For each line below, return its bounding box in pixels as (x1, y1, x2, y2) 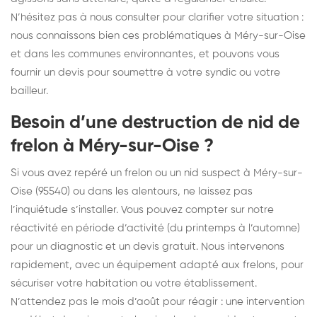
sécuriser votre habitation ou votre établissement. (11, 277, 257, 289)
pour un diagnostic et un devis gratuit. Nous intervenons (11, 241, 284, 252)
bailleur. (11, 85, 48, 96)
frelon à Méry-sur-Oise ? (11, 137, 214, 156)
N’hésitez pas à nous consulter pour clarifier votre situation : (11, 11, 304, 23)
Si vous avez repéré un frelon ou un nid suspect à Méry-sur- (11, 167, 303, 178)
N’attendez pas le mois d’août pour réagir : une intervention (11, 296, 304, 307)
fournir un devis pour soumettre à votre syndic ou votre (11, 67, 280, 78)
